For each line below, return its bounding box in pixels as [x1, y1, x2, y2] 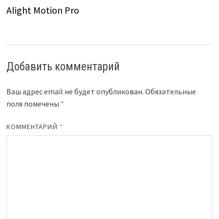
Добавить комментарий [6, 60, 120, 74]
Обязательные [145, 87, 196, 97]
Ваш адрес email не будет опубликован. [6, 87, 144, 97]
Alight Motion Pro [6, 4, 79, 17]
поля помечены [6, 99, 61, 109]
